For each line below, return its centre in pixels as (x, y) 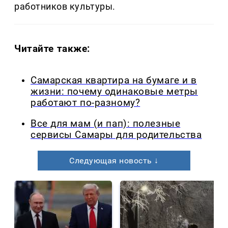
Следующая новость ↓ (114, 160)
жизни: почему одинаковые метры (114, 92)
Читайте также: (52, 49)
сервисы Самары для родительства (116, 135)
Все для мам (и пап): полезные (106, 123)
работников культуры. (65, 7)
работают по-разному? (85, 103)
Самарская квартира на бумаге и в (114, 81)
